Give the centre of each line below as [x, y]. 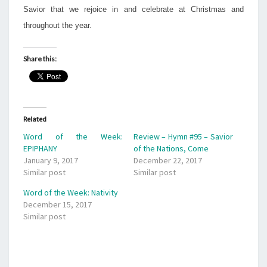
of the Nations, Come [171, 148]
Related [35, 119]
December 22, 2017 [168, 160]
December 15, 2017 [58, 204]
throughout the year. [58, 25]
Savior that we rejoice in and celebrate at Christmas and [133, 9]
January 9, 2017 [51, 160]
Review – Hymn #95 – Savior [183, 136]
